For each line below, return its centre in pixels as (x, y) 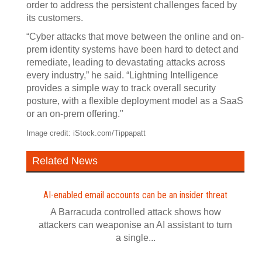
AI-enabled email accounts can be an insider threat (135, 195)
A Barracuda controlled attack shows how (135, 212)
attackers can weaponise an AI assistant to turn (135, 225)
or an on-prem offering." (75, 114)
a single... (135, 238)
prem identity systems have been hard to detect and (132, 49)
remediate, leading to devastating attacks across (126, 62)
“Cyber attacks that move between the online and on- (135, 37)
